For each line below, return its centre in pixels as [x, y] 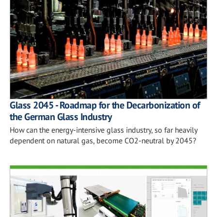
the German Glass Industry [61, 116]
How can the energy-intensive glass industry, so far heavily [103, 130]
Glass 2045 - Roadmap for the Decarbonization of [105, 105]
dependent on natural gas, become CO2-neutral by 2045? [103, 140]
